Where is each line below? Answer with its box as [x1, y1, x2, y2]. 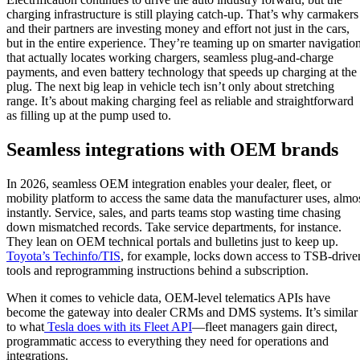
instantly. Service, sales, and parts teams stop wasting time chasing [6, 205, 341, 219]
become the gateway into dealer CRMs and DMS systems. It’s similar [6, 305, 358, 319]
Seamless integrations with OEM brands [6, 138, 338, 160]
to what [6, 319, 44, 333]
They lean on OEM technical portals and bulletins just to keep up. [6, 234, 338, 248]
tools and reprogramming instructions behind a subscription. [6, 263, 309, 277]
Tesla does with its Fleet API [47, 319, 192, 333]
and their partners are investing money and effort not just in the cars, [6, 21, 350, 35]
